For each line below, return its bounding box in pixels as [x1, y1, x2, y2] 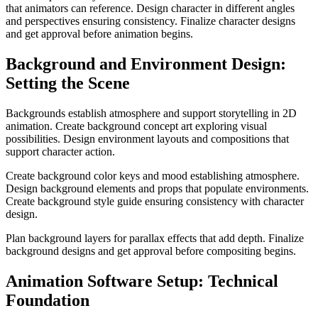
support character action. [6, 146, 115, 158]
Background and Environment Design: [6, 55, 286, 74]
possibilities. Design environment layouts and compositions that [6, 133, 289, 145]
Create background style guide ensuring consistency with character [6, 195, 304, 207]
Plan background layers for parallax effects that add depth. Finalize [6, 232, 304, 244]
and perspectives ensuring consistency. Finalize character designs [6, 15, 295, 28]
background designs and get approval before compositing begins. [6, 245, 296, 257]
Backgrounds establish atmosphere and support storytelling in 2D [6, 107, 297, 119]
